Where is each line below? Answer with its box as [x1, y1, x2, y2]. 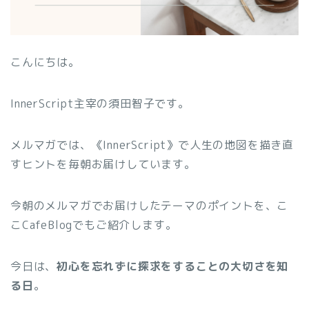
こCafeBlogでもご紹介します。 [10, 217, 177, 233]
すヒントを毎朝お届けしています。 [10, 157, 196, 172]
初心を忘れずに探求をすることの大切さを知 [57, 259, 289, 275]
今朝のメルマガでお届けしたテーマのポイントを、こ [10, 198, 289, 214]
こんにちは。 [10, 54, 80, 70]
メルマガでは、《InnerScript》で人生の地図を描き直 [10, 137, 294, 153]
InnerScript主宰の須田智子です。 [10, 96, 190, 112]
